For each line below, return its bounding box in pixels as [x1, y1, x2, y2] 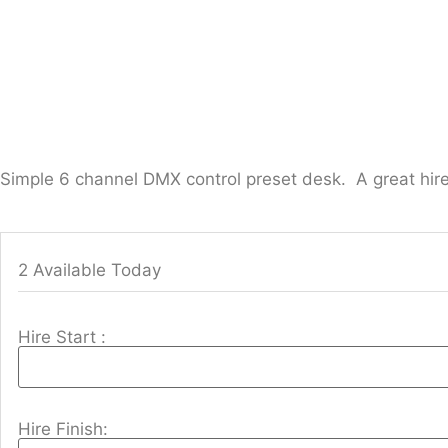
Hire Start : [18, 326, 106, 347]
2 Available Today [18, 259, 161, 280]
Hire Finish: [18, 418, 108, 439]
